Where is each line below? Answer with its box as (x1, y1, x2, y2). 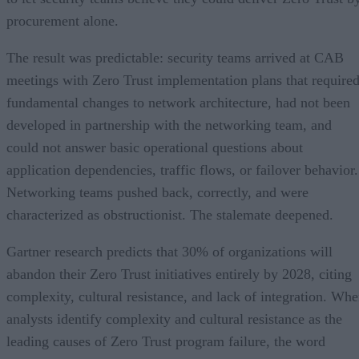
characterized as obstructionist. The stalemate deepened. (6, 206, 333, 223)
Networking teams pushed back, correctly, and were (6, 184, 309, 200)
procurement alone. (6, 12, 119, 29)
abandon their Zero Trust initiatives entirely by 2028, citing (6, 265, 352, 282)
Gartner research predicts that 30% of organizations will (6, 243, 333, 260)
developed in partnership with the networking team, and (6, 116, 332, 133)
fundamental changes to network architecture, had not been (6, 94, 350, 111)
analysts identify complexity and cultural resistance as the (6, 310, 342, 327)
